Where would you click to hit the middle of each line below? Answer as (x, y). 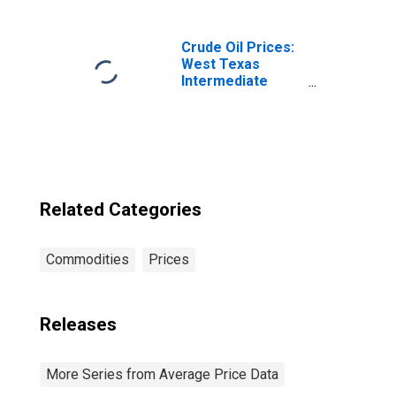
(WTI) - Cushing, (234, 98)
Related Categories (121, 209)
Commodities (88, 259)
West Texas (221, 64)
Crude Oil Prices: (238, 47)
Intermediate (225, 81)
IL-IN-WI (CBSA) (232, 11)
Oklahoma (215, 114)
